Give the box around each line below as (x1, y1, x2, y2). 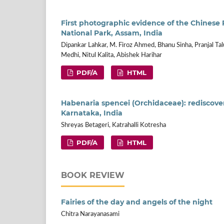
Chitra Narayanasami (61, 210, 119, 217)
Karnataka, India (61, 108, 122, 118)
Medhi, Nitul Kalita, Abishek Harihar (61, 52, 162, 59)
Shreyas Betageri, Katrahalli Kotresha (61, 122, 166, 128)
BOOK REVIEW (61, 170, 124, 180)
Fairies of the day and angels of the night (61, 197, 212, 206)
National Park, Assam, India (61, 28, 162, 38)
